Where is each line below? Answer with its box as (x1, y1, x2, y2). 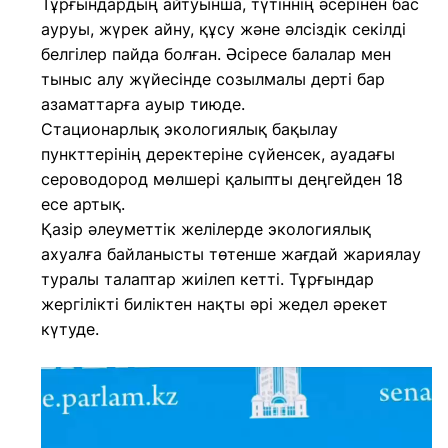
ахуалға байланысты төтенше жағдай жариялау (41, 244, 421, 264)
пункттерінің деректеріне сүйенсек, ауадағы (41, 144, 395, 164)
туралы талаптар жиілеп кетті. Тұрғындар (41, 269, 374, 289)
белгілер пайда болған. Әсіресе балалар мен (41, 44, 391, 64)
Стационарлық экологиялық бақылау (41, 119, 338, 139)
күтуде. (41, 319, 99, 339)
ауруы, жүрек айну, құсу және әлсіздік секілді (41, 19, 406, 39)
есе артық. (41, 194, 125, 214)
